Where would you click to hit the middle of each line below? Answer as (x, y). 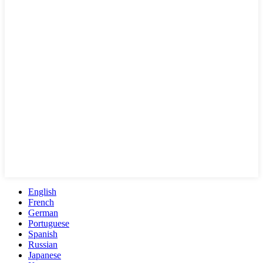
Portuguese (49, 224)
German (43, 213)
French (41, 203)
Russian (43, 245)
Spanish (43, 234)
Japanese (45, 255)
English (42, 192)
